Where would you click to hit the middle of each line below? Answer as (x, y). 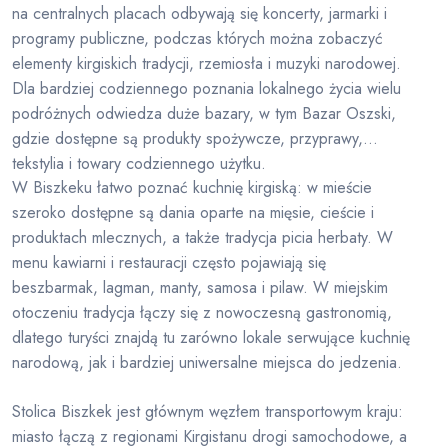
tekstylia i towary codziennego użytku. (139, 164)
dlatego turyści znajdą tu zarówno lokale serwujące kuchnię (211, 338)
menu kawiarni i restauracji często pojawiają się (169, 263)
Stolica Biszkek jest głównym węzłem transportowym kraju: (207, 412)
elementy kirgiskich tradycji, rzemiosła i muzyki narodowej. (206, 64)
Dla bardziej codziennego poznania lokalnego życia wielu (206, 89)
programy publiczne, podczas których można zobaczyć (197, 39)
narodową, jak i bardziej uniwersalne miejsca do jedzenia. (207, 363)
